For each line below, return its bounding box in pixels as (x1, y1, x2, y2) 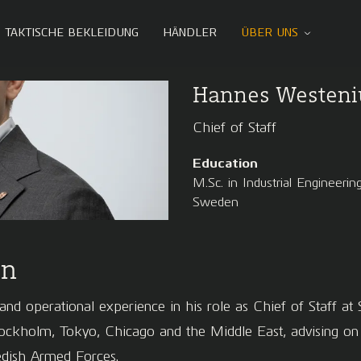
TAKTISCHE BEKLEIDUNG (5, 27, 139, 39)
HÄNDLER (163, 27, 217, 39)
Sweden (193, 194, 239, 210)
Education (193, 156, 258, 171)
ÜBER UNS (241, 27, 298, 39)
